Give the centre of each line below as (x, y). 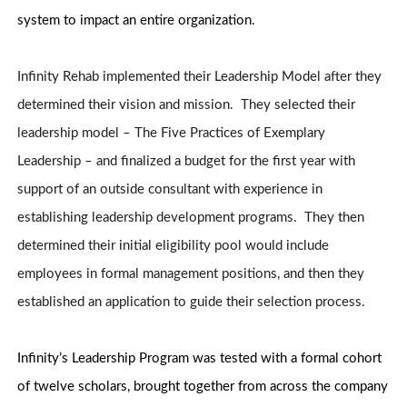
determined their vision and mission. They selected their (187, 105)
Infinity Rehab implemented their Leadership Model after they (200, 77)
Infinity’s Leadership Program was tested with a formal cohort (200, 359)
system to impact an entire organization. (137, 21)
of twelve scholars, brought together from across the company (203, 387)
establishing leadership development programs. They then (191, 218)
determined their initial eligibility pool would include (174, 246)
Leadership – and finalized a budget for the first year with (187, 162)
